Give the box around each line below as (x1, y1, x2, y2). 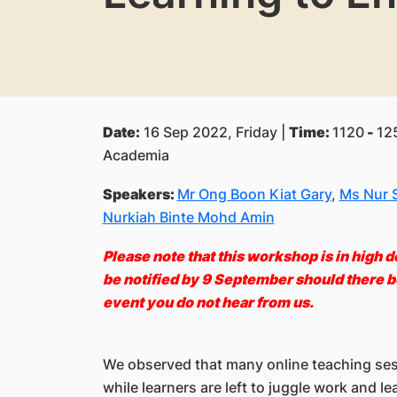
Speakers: (102, 185, 177, 203)
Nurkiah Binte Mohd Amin (102, 208, 275, 226)
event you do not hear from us (102, 293, 309, 311)
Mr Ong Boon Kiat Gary (176, 185, 331, 203)
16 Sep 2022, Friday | (139, 123, 289, 141)
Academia (102, 146, 173, 164)
